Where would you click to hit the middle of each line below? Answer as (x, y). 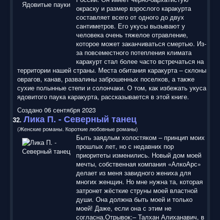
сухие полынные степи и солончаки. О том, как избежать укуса (112, 87)
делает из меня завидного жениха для (134, 172)
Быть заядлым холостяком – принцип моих (140, 137)
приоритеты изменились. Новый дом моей (139, 155)
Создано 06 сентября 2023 (56, 110)
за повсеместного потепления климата (134, 52)
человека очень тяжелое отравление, (132, 34)
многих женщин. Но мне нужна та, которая (139, 181)
